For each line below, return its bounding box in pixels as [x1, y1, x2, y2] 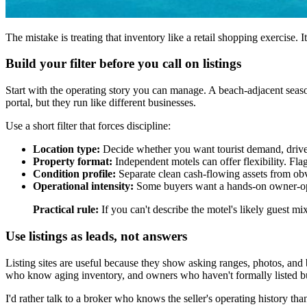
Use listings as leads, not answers [5, 228, 187, 243]
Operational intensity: [33, 180, 134, 193]
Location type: [33, 143, 100, 156]
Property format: [33, 156, 112, 168]
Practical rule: [33, 204, 99, 216]
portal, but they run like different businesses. [5, 97, 196, 109]
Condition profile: [33, 168, 116, 180]
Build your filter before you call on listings [5, 56, 241, 71]
